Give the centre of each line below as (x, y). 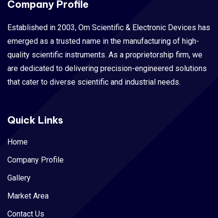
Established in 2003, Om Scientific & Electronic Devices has (109, 27)
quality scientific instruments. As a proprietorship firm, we (105, 54)
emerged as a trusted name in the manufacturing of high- (103, 41)
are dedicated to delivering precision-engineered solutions (107, 68)
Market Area (28, 196)
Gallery (19, 178)
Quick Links (35, 120)
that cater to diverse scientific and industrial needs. (94, 82)
